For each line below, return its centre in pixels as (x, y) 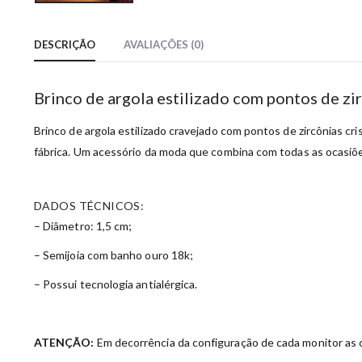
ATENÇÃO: (64, 343)
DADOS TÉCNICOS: (89, 206)
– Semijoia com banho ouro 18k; (114, 255)
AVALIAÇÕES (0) (164, 45)
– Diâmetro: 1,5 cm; (83, 226)
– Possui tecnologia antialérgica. (116, 284)
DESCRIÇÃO (65, 45)
